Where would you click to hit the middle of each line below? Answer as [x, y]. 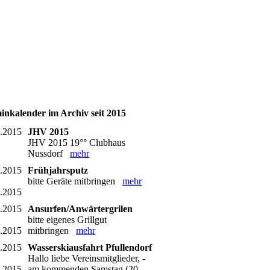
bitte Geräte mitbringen [75, 181]
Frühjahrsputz [58, 171]
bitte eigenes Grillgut [67, 220]
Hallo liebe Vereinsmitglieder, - [87, 259]
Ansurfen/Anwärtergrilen [80, 209]
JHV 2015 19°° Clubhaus [77, 143]
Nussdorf [49, 154]
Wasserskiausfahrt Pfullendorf [90, 248]
